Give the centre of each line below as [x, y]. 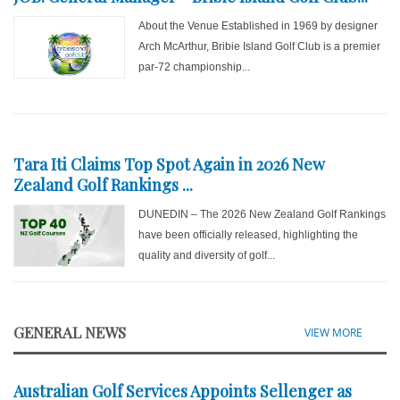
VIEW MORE [333, 333]
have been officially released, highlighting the [249, 235]
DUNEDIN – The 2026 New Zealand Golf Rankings [262, 214]
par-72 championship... [195, 67]
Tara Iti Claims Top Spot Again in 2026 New [169, 164]
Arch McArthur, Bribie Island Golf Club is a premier [260, 46]
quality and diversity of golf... [207, 255]
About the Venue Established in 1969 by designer [258, 26]
